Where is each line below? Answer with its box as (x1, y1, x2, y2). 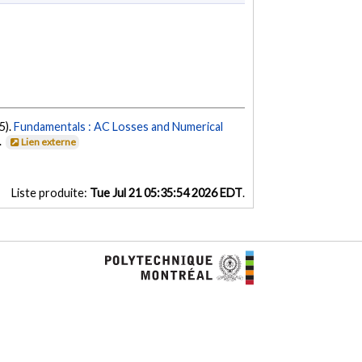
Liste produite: (11, 186, 90, 200)
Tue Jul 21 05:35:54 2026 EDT (89, 186, 242, 200)
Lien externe (21, 136, 77, 149)
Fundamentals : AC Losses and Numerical (14, 120, 224, 134)
